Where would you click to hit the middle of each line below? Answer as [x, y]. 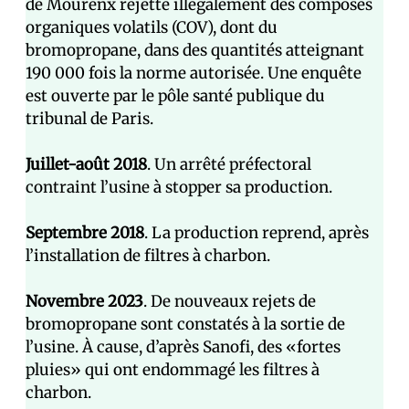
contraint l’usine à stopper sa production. [179, 188]
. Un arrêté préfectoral [229, 165]
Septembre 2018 [85, 233]
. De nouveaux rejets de [230, 302]
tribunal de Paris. [89, 119]
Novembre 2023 [84, 302]
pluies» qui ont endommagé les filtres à [173, 370]
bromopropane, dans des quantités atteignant [195, 51]
